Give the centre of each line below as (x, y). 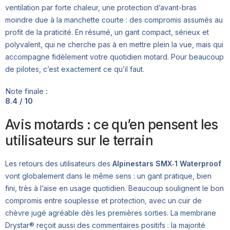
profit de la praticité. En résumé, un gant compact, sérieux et (107, 32)
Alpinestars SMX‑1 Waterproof (167, 164)
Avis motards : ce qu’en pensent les (112, 125)
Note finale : (26, 91)
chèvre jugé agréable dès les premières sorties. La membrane (111, 213)
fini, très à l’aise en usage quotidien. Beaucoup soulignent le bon (114, 188)
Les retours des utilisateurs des (59, 164)
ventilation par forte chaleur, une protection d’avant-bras (101, 8)
